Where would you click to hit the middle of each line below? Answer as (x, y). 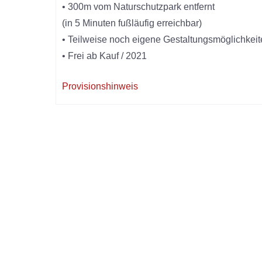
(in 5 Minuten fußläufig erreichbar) (132, 23)
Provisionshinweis (100, 86)
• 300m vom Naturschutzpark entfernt (139, 6)
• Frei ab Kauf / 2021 (105, 56)
